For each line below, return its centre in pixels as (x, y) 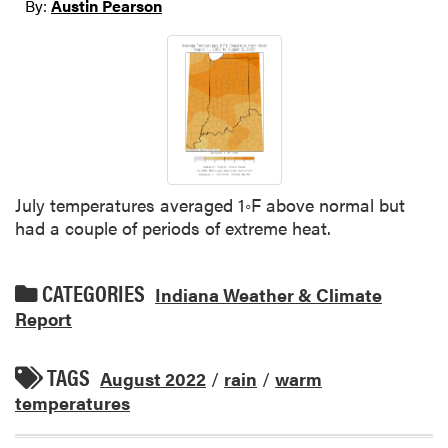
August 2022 (153, 378)
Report (43, 318)
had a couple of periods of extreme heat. (173, 227)
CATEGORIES (91, 292)
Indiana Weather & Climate (268, 294)
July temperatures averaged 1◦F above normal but (210, 204)
